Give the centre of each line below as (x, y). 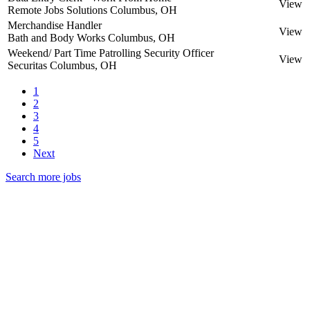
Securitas (27, 65)
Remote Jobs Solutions (57, 10)
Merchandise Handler (55, 25)
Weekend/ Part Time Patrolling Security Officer (111, 53)
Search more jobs (43, 176)
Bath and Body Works (56, 37)
